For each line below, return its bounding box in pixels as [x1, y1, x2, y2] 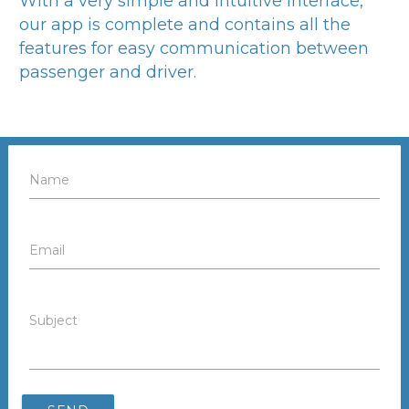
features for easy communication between [19, 37, 369, 58]
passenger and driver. [19, 61, 196, 81]
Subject [29, 311, 79, 329]
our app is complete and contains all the [19, 14, 351, 34]
